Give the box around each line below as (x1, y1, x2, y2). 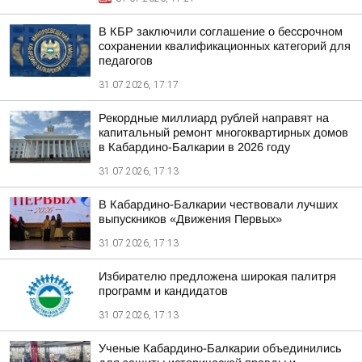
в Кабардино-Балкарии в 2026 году (99, 141, 290, 154)
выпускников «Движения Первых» (99, 213, 282, 225)
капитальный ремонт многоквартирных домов (99, 126, 348, 139)
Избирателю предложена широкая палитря (99, 270, 336, 283)
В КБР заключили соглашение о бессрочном (99, 25, 343, 38)
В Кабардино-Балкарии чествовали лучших (99, 198, 338, 211)
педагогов (99, 54, 153, 67)
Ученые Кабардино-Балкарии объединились (99, 342, 342, 355)
